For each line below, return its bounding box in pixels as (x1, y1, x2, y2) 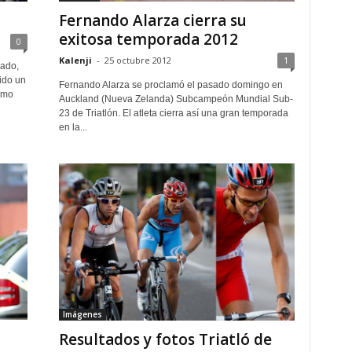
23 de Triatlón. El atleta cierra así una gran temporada (58, 108, 288, 119)
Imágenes (62, 309, 102, 321)
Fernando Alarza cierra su (58, 10, 247, 31)
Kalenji (58, 54, 92, 66)
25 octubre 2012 (104, 54, 171, 66)
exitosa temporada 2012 (58, 29, 238, 49)
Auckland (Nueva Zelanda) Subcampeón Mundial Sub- (58, 93, 293, 104)
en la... (58, 122, 87, 133)
